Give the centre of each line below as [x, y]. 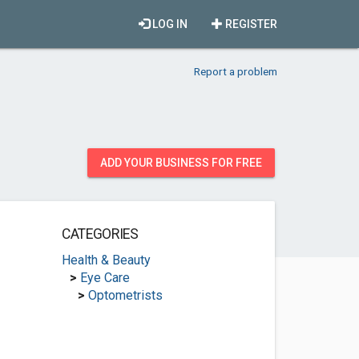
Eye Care [105, 278]
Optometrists [125, 295]
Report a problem [236, 71]
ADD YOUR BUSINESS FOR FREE [181, 163]
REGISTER [250, 24]
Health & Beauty [106, 260]
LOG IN [169, 24]
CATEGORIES [100, 234]
